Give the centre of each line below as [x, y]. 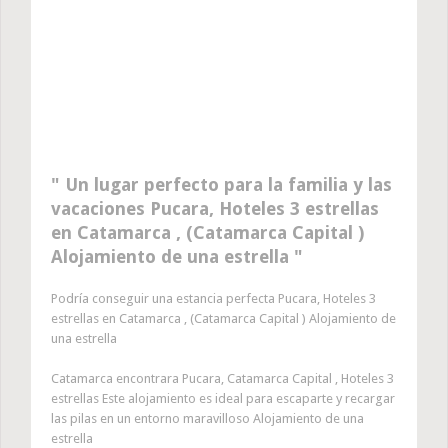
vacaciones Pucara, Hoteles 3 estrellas [215, 209]
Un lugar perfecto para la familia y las [226, 185]
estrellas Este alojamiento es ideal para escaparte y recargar [223, 399]
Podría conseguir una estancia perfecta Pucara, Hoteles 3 [213, 299]
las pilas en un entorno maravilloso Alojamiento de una [207, 419]
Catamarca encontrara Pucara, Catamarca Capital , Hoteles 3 [222, 379]
